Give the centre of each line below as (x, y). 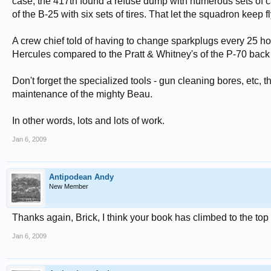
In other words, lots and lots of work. (88, 121)
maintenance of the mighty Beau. (82, 94)
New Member (69, 186)
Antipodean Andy (81, 177)
